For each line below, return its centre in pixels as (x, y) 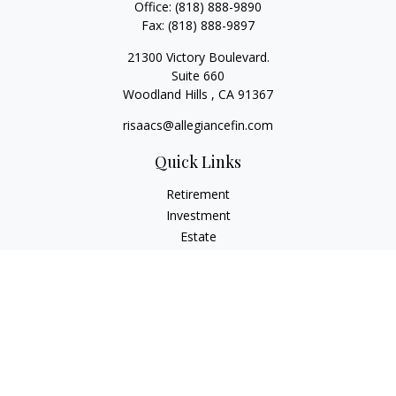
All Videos (198, 364)
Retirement (198, 194)
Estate (198, 236)
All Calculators (198, 385)
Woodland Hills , (169, 94)
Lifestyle (198, 321)
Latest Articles (198, 343)
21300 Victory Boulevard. (198, 57)
